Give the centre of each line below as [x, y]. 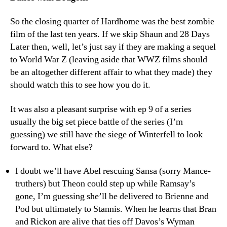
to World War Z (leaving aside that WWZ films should [109, 60]
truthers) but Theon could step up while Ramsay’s [105, 184]
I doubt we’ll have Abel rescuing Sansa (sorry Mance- [113, 171]
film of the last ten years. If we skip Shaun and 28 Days [110, 34]
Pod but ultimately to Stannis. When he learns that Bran [116, 209]
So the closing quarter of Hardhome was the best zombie [112, 22]
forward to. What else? [51, 147]
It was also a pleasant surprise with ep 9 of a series [101, 109]
